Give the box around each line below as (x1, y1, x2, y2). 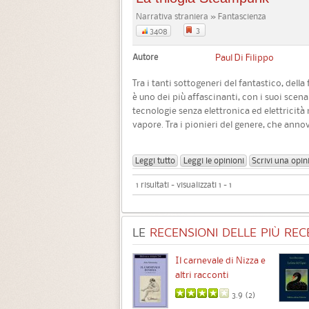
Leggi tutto (135, 154, 176, 166)
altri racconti (175, 268, 229, 281)
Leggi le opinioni (183, 154, 244, 166)
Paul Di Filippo (215, 51, 274, 63)
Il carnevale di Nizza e (175, 254, 266, 266)
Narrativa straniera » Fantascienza (136, 10, 266, 22)
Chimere (36, 254, 71, 266)
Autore (132, 51, 158, 63)
